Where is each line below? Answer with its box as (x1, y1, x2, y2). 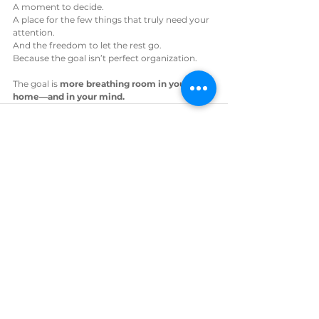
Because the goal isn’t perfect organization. (13, 52, 197, 63)
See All (194, 172, 228, 186)
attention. (13, 26, 55, 38)
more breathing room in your (60, 78, 191, 89)
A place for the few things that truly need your (13, 14, 211, 25)
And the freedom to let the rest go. (13, 39, 162, 51)
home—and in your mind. (13, 90, 125, 102)
